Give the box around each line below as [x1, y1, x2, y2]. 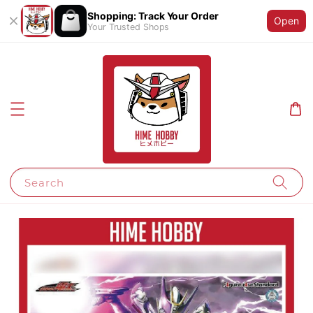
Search [24, 176, 64, 189]
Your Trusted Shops [87, 22, 170, 32]
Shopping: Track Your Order [87, 10, 219, 22]
